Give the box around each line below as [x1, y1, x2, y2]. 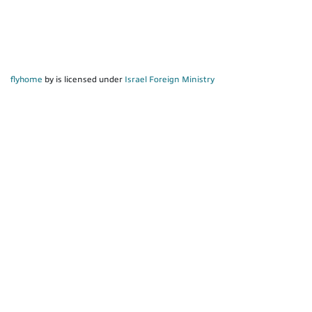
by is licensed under [42, 75, 125, 85]
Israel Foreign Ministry [125, 75, 214, 85]
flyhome [10, 75, 42, 85]
